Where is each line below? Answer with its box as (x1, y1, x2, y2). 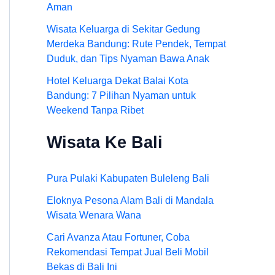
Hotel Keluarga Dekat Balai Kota (47, 75, 188, 86)
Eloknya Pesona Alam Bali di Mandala (47, 195, 214, 206)
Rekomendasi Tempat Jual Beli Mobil (47, 246, 209, 257)
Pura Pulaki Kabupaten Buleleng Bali (47, 172, 209, 184)
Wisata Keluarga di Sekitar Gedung (47, 23, 200, 34)
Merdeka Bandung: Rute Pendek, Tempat (47, 38, 226, 49)
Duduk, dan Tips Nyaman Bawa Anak (47, 53, 209, 64)
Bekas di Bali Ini (47, 261, 117, 272)
